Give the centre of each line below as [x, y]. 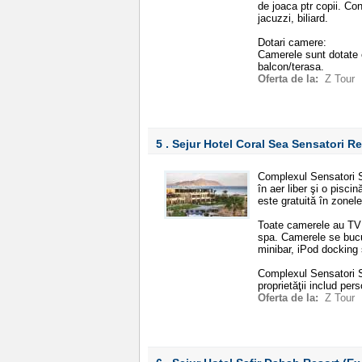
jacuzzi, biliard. [293, 18]
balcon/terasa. [291, 67]
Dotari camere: [292, 42]
